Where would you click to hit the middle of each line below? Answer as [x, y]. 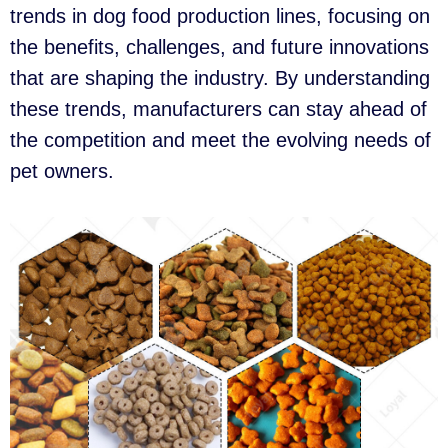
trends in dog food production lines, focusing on [220, 16]
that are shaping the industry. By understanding [220, 78]
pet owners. [62, 171]
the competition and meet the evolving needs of [220, 140]
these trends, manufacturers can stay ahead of [218, 109]
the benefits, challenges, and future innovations [219, 47]
